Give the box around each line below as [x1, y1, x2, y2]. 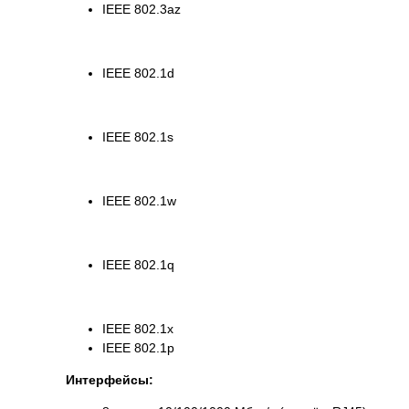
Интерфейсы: [66, 372, 153, 388]
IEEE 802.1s [102, 130, 173, 145]
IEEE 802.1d [102, 66, 174, 81]
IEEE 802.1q [102, 257, 174, 273]
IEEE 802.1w [102, 194, 176, 209]
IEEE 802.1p [102, 341, 174, 356]
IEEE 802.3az [102, 2, 181, 17]
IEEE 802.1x [102, 321, 173, 337]
